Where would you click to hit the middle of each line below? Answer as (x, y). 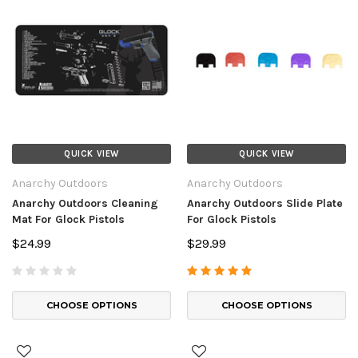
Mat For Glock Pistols (68, 219)
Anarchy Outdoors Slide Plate (265, 203)
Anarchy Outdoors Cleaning (85, 203)
